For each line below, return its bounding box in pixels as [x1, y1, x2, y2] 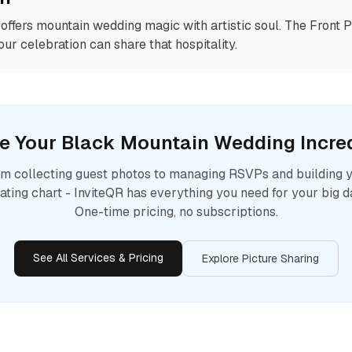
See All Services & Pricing [32, 251, 163, 265]
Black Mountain [61, 130, 209, 155]
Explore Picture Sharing [201, 251, 319, 266]
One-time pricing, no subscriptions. [74, 203, 278, 220]
